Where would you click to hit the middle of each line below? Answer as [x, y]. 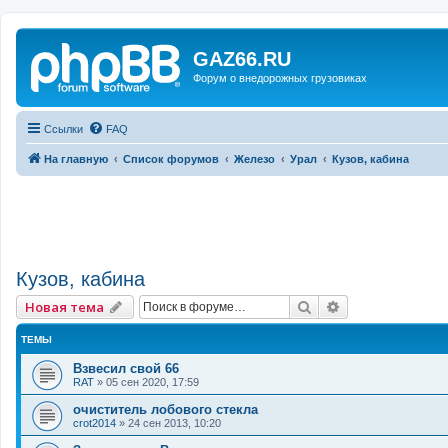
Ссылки [63, 128]
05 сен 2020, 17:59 [152, 382]
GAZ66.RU [242, 59]
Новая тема [64, 307]
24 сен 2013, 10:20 [174, 423]
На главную [76, 158]
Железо [254, 158]
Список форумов [171, 158]
